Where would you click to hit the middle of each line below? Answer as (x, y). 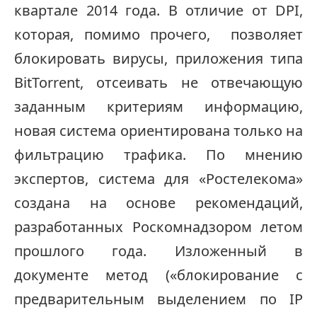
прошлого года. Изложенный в (158, 251)
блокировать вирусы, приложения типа (158, 59)
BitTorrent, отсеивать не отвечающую (158, 83)
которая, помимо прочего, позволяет (158, 35)
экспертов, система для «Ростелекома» (158, 179)
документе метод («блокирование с (158, 275)
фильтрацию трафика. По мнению (158, 155)
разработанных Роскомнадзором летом (158, 227)
